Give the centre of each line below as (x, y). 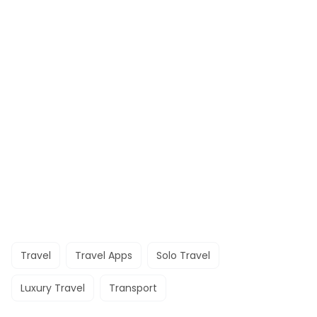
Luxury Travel (53, 288)
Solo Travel (183, 255)
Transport (133, 288)
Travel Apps (104, 255)
